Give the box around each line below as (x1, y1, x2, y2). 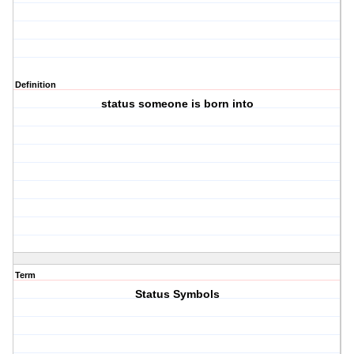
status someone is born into (100, 97, 254, 111)
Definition (15, 80, 56, 90)
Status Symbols (134, 288, 220, 301)
